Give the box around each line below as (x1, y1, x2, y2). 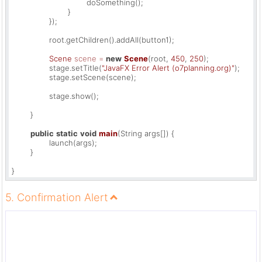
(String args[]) (118, 128, 169, 138)
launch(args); (12, 137, 49, 147)
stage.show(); (12, 91, 49, 101)
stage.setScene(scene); (12, 72, 49, 82)
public (30, 128, 54, 138)
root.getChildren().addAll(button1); (12, 35, 49, 44)
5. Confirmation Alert (5, 190, 108, 204)
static (56, 128, 78, 138)
